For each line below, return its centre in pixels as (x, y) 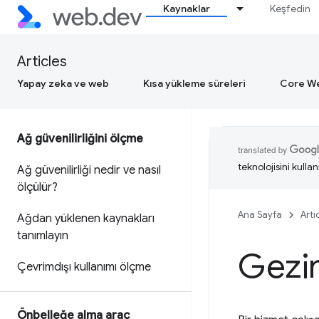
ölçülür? (37, 187)
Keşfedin (291, 9)
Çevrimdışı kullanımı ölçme (84, 267)
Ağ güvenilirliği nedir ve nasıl (89, 170)
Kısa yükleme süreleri (194, 83)
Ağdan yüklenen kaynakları (86, 219)
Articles (42, 62)
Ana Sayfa (260, 215)
